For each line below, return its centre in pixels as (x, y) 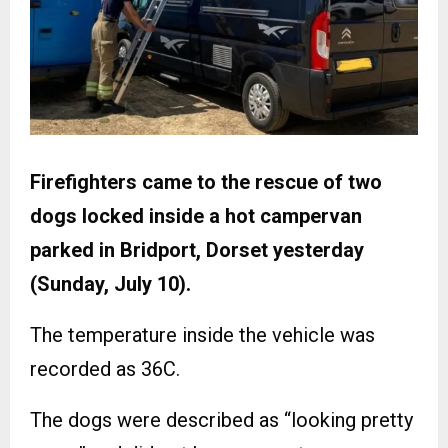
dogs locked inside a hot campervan (196, 216)
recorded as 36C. (105, 369)
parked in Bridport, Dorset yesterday (197, 250)
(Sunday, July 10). (110, 284)
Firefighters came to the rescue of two (206, 182)
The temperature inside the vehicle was (202, 335)
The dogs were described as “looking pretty (221, 420)
